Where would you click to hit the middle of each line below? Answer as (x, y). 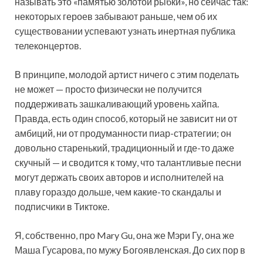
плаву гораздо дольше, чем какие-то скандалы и (118, 192)
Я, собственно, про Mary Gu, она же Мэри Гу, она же (124, 235)
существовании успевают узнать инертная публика (125, 31)
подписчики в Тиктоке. (62, 207)
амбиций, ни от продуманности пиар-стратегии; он (123, 133)
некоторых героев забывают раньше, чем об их (116, 16)
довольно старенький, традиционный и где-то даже (124, 148)
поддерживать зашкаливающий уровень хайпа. (117, 104)
